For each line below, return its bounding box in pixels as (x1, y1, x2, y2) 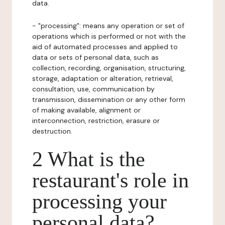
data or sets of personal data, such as (32, 53, 159, 62)
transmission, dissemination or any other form (32, 95, 185, 104)
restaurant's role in (32, 169, 189, 192)
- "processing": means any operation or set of (32, 21, 184, 30)
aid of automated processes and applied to (32, 42, 178, 51)
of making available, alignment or (32, 105, 141, 115)
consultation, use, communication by (32, 84, 155, 93)
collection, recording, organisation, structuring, (32, 63, 186, 72)
